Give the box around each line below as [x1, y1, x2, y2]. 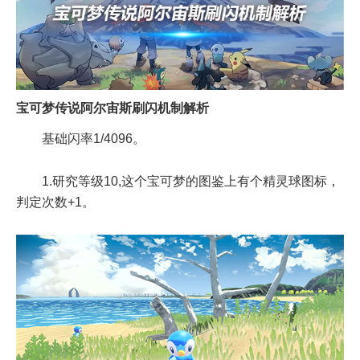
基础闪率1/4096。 [42, 132, 145, 145]
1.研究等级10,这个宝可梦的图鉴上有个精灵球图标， [42, 174, 340, 189]
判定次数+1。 [16, 195, 95, 210]
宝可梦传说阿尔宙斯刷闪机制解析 [16, 101, 209, 116]
